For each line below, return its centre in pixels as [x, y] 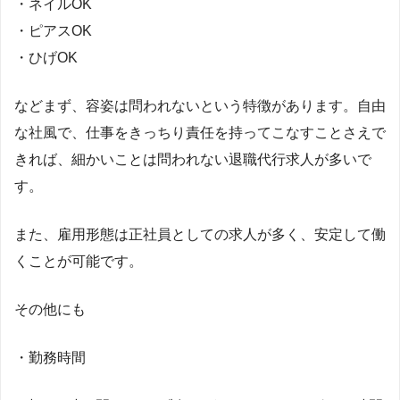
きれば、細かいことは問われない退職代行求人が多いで [193, 160]
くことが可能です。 [79, 262]
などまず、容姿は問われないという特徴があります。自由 [200, 106]
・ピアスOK [53, 31]
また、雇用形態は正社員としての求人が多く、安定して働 [200, 235]
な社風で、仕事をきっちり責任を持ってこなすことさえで [200, 133]
